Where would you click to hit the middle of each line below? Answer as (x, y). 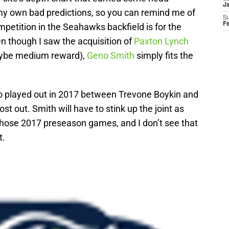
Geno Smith (111, 55)
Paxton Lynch (161, 41)
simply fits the (164, 55)
